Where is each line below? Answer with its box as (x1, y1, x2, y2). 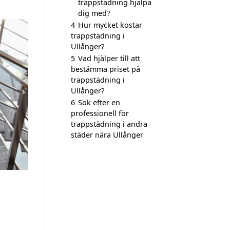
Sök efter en (78, 98, 120, 107)
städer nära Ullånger (71, 130, 143, 140)
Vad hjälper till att (78, 53, 140, 63)
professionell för (71, 108, 129, 118)
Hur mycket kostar (78, 20, 142, 30)
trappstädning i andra (71, 119, 147, 129)
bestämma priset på (71, 64, 140, 74)
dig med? (78, 8, 110, 18)
